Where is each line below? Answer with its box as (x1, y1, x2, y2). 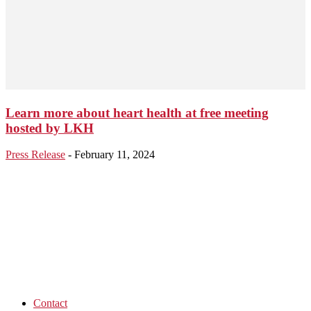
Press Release (6, 149, 65, 161)
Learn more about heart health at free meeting (6, 105, 269, 120)
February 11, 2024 (74, 149, 155, 161)
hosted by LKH (6, 120, 94, 135)
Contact (33, 297, 67, 310)
